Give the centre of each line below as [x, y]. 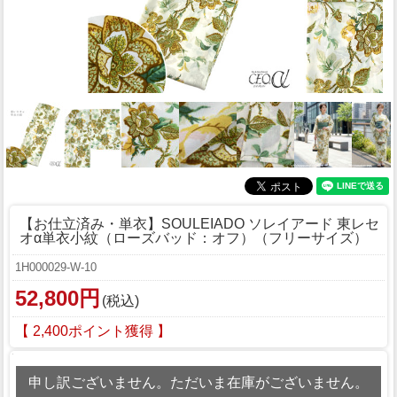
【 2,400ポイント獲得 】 [93, 331]
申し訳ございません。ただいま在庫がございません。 [198, 382]
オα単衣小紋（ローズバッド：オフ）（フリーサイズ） [194, 237]
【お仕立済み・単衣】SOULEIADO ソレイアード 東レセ [199, 223]
